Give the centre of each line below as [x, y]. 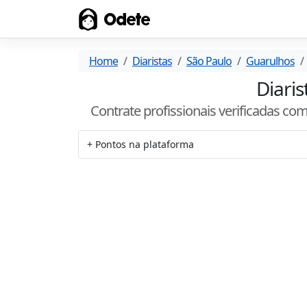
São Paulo [209, 61]
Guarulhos [270, 61]
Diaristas [152, 61]
